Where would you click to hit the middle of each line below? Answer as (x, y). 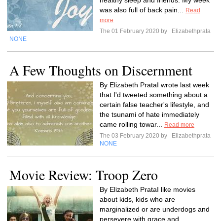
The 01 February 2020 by (135, 31)
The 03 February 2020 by (135, 136)
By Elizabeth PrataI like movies (147, 189)
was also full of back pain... (143, 10)
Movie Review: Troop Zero (84, 175)
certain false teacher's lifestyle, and (154, 105)
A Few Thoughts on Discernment (101, 70)
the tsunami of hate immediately (149, 114)
